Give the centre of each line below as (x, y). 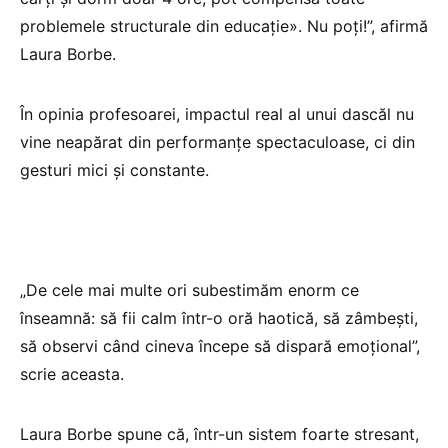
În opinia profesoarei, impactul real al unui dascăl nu (217, 113)
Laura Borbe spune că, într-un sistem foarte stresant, (219, 433)
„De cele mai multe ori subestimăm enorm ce (189, 289)
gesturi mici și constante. (114, 169)
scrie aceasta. (72, 373)
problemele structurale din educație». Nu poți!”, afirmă (224, 25)
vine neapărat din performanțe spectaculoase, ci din (217, 141)
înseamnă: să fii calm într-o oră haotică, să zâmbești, (219, 317)
